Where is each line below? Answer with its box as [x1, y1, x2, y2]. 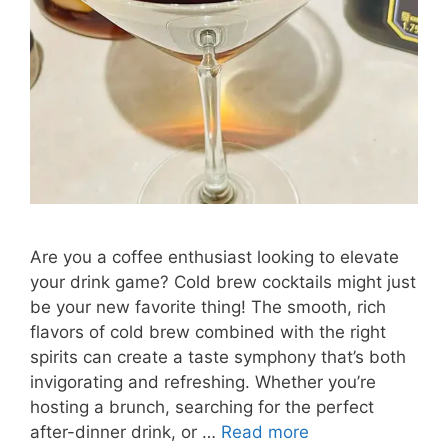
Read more [221, 422, 309, 443]
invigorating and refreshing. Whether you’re [30, 372, 376, 393]
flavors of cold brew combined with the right [30, 322, 386, 343]
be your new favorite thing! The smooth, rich [30, 297, 386, 318]
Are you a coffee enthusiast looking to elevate [30, 247, 399, 268]
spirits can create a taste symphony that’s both [30, 347, 406, 368]
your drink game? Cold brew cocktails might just [30, 272, 416, 293]
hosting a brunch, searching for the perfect [30, 397, 374, 418]
